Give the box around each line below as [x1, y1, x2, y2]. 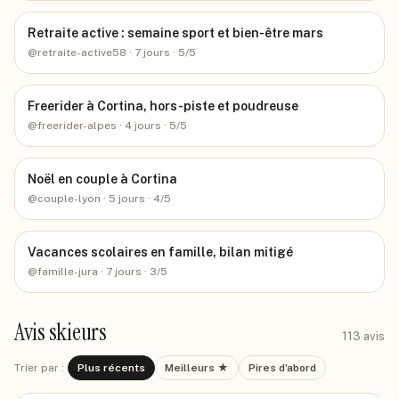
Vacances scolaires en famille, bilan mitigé [28, 245, 293, 259]
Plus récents [77, 362, 145, 374]
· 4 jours [117, 119, 161, 132]
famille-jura [37, 265, 98, 278]
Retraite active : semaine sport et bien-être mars [28, 26, 323, 40]
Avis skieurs [14, 317, 107, 347]
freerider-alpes [37, 119, 117, 132]
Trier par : [14, 362, 64, 374]
